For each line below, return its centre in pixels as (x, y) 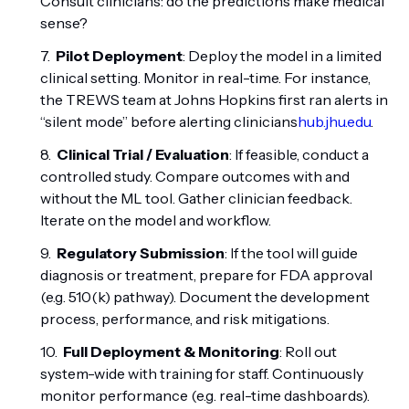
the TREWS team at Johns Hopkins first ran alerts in (214, 100)
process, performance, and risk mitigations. (185, 319)
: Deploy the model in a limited (282, 56)
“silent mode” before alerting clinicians (169, 121)
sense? (64, 23)
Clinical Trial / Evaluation (143, 154)
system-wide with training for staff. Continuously (202, 373)
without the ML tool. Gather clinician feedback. (196, 198)
